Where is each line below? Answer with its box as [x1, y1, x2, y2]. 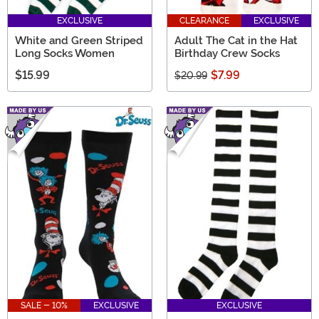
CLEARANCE [179, 15, 229, 26]
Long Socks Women [15, 46, 115, 60]
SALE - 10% [21, 300, 68, 311]
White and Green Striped [15, 33, 143, 47]
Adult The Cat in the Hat [174, 33, 298, 47]
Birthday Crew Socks [174, 46, 280, 60]
